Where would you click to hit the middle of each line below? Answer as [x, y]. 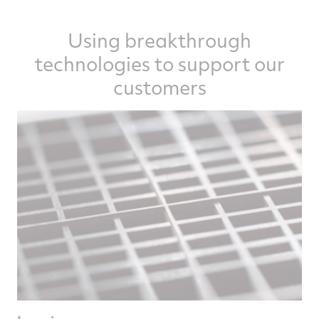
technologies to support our [159, 64]
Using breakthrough [159, 41]
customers [159, 88]
